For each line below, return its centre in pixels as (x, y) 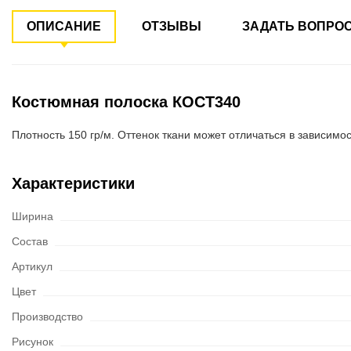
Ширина (33, 216)
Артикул (32, 266)
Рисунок (33, 342)
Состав (30, 241)
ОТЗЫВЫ (172, 26)
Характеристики (73, 183)
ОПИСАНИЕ (64, 26)
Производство (47, 317)
